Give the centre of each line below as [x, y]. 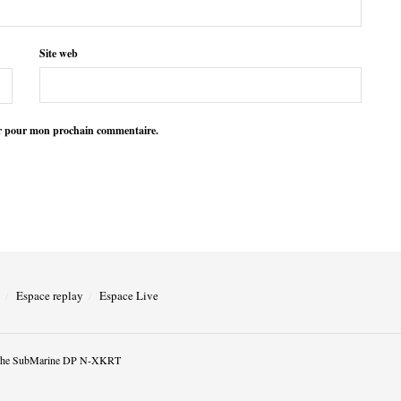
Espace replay [50, 295]
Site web [59, 53]
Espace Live [129, 295]
